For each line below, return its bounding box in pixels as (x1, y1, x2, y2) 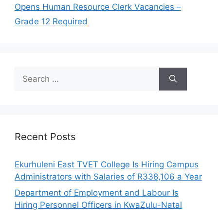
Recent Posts (15, 130, 75, 143)
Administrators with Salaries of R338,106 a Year (15, 171, 202, 182)
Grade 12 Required (15, 16, 88, 26)
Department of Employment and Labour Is (15, 188, 179, 198)
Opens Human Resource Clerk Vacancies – (15, 1, 181, 12)
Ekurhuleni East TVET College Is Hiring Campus (15, 159, 199, 169)
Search (14, 68, 41, 78)
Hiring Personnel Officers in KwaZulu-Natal (15, 200, 182, 210)
